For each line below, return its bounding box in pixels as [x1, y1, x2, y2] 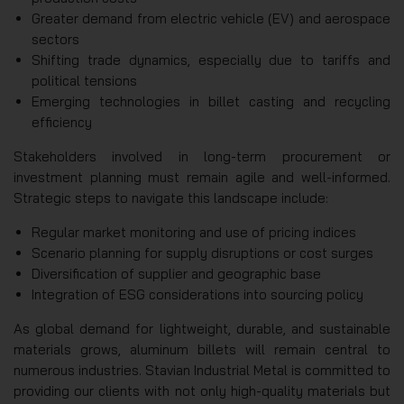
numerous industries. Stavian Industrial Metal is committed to [14, 361, 390, 379]
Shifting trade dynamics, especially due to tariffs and [32, 50, 390, 69]
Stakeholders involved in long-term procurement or [14, 147, 390, 165]
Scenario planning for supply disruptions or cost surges [32, 243, 373, 262]
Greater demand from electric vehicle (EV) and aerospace [32, 9, 390, 27]
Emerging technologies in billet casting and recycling [32, 92, 390, 110]
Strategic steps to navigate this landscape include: [14, 188, 328, 207]
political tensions [32, 71, 137, 89]
